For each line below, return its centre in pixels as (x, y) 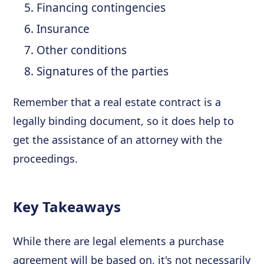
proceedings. (46, 158)
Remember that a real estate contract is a (117, 102)
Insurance (63, 29)
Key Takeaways (67, 206)
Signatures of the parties (103, 71)
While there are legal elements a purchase (119, 241)
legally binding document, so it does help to (124, 121)
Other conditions (82, 50)
